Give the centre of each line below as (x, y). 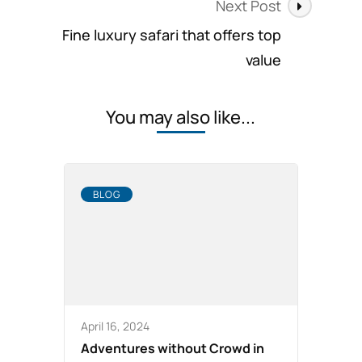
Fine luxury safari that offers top (171, 34)
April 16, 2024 (115, 326)
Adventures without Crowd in (172, 348)
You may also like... (181, 117)
